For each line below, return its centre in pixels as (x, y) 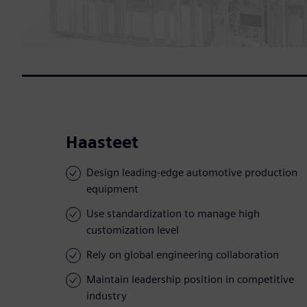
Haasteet (102, 143)
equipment (112, 189)
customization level (133, 230)
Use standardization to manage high (173, 214)
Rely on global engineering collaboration (183, 255)
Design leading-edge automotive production (192, 173)
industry (107, 296)
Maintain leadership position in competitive (190, 280)
